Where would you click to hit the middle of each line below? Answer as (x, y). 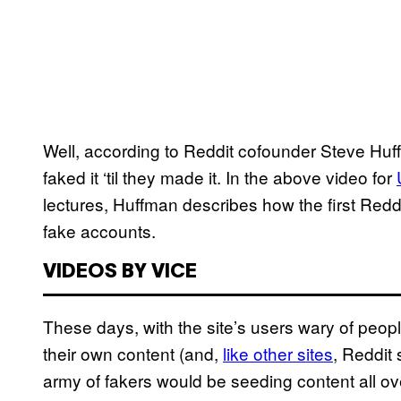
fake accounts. (99, 231)
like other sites (278, 354)
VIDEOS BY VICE (120, 273)
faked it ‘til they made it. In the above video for (220, 177)
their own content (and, (133, 354)
